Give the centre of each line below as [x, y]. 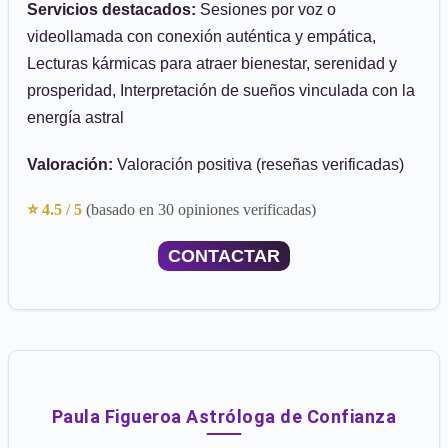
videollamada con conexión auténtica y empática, [201, 36]
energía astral [75, 117]
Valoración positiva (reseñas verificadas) [258, 164]
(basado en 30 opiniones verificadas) [201, 209]
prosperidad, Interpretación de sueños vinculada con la [221, 90]
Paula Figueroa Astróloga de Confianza [224, 416]
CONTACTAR [224, 256]
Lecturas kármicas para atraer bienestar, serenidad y [212, 63]
